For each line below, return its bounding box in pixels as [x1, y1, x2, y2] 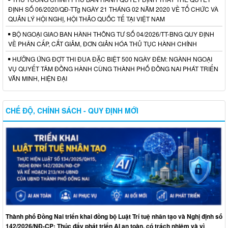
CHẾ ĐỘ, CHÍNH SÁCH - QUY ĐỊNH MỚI [6, 105, 138, 116]
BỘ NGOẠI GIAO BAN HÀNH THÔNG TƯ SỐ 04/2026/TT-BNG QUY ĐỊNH [11, 30, 214, 39]
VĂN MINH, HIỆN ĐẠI [8, 74, 67, 83]
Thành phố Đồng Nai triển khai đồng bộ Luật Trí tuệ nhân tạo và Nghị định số [6, 212, 222, 221]
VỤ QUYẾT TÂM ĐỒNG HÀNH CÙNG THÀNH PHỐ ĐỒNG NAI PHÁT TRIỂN [8, 64, 218, 73]
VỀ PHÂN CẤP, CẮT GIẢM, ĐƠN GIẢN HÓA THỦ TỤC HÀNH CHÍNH [8, 39, 197, 48]
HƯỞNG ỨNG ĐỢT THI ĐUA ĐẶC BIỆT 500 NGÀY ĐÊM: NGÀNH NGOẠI [11, 54, 212, 64]
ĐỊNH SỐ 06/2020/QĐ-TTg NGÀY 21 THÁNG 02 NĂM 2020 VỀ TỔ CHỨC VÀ [8, 5, 218, 14]
